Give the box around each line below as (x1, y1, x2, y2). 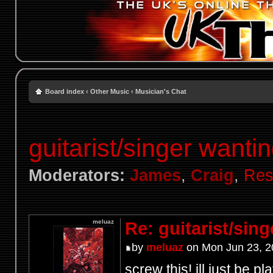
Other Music (90, 88, 129, 95)
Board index (44, 88, 84, 95)
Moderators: (28, 166, 125, 185)
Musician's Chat (135, 88, 186, 95)
